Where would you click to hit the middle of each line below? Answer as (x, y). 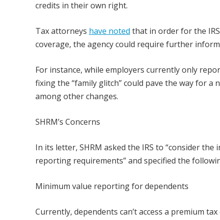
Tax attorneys (62, 31)
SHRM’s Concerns (68, 122)
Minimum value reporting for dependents (112, 186)
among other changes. (77, 96)
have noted (110, 31)
